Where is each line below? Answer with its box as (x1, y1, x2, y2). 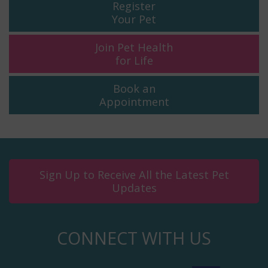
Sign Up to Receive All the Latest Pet (39, 166, 229, 182)
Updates (111, 179, 157, 195)
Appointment (99, 93, 169, 109)
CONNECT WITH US (57, 226, 211, 249)
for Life (115, 52, 153, 68)
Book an (112, 80, 156, 96)
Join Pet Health (95, 39, 173, 54)
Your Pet (112, 11, 156, 26)
